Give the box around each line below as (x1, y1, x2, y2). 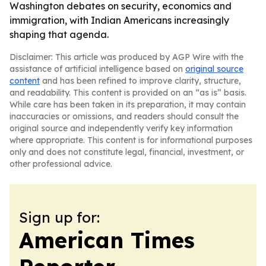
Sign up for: (19, 208, 100, 226)
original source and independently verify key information (9, 123, 233, 134)
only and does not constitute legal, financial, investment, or (9, 147, 244, 157)
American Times (19, 227, 195, 254)
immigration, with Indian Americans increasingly (9, 14, 229, 26)
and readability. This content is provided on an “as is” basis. (9, 87, 246, 98)
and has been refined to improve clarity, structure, (40, 75, 241, 86)
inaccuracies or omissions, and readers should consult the (9, 111, 239, 122)
